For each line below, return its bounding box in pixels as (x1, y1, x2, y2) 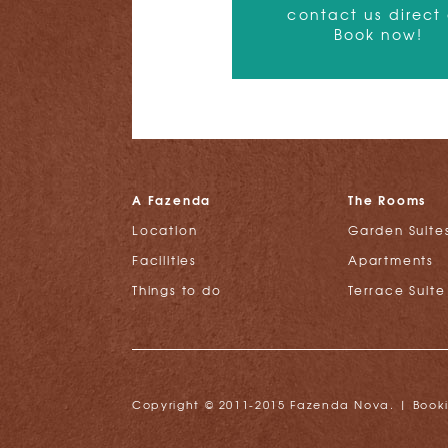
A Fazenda (132, 190, 212, 209)
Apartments (348, 251, 434, 269)
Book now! (333, 24, 424, 44)
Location (132, 221, 198, 239)
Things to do (132, 281, 222, 299)
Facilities (132, 251, 197, 269)
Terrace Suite (348, 281, 446, 299)
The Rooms (348, 190, 427, 209)
